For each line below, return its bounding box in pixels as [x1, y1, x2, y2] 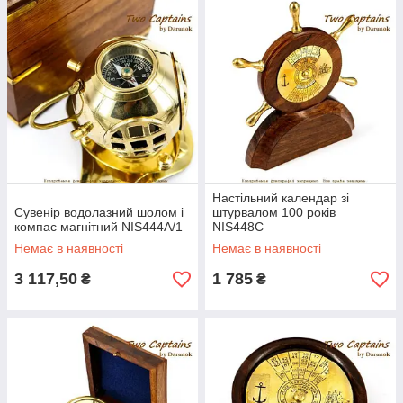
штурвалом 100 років [212, 205, 336, 219]
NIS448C [212, 219, 264, 234]
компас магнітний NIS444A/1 [14, 219, 183, 234]
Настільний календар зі [212, 191, 349, 205]
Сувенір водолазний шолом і [14, 205, 184, 219]
